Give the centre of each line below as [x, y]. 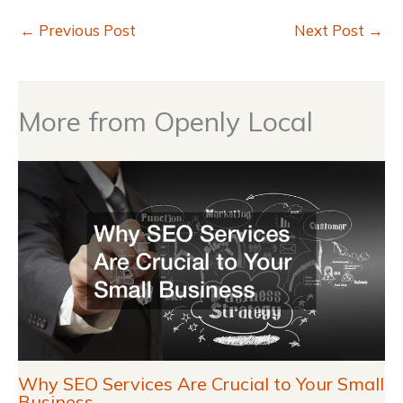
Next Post [331, 31]
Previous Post [85, 31]
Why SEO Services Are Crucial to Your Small [201, 384]
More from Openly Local [166, 121]
